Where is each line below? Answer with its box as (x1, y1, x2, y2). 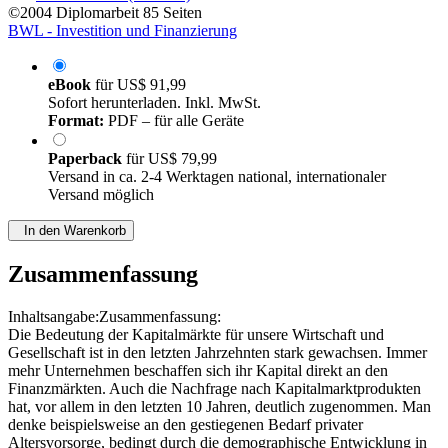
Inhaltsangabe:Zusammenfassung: (8, 308, 221, 326)
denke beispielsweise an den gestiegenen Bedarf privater (8, 416, 363, 434)
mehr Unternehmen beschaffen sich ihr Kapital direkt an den (8, 362, 388, 380)
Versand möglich (48, 186, 154, 204)
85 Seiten (143, 4, 202, 22)
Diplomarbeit (56, 4, 139, 22)
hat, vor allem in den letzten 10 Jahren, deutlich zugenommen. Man (8, 398, 431, 416)
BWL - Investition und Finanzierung (8, 22, 237, 40)
